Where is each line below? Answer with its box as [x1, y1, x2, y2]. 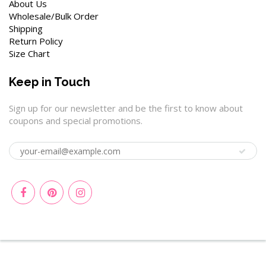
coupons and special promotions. [9, 115, 142, 127]
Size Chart [9, 47, 50, 60]
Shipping [9, 23, 43, 35]
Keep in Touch [9, 75, 90, 90]
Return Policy [9, 35, 63, 47]
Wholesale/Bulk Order [9, 10, 99, 23]
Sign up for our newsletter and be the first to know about [9, 102, 243, 115]
